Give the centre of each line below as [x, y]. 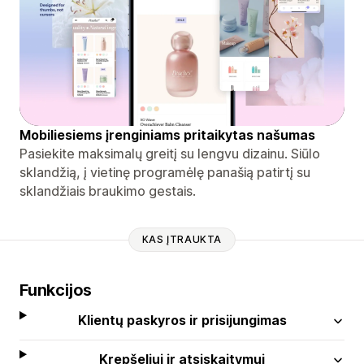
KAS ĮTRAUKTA [182, 240]
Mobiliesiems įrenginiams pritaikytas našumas [167, 134]
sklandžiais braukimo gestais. [108, 191]
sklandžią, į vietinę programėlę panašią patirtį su [165, 172]
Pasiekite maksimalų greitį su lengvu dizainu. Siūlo [170, 153]
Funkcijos [56, 290]
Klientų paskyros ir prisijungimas [182, 320]
